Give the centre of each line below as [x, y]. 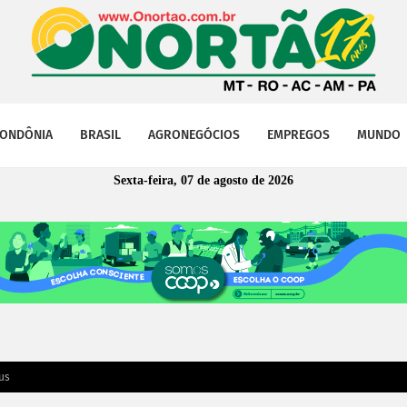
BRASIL [100, 135]
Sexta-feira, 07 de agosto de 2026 [203, 180]
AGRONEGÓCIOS [194, 135]
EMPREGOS [298, 135]
